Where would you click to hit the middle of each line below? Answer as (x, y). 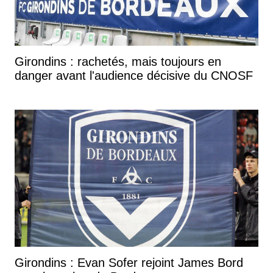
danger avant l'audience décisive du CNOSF (134, 76)
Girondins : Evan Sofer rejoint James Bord (129, 263)
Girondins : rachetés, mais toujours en (118, 62)
